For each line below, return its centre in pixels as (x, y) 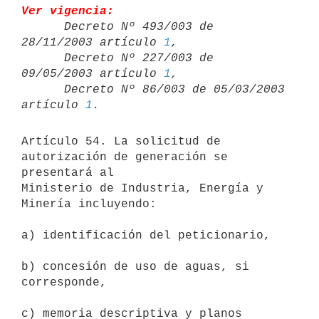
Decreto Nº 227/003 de (43, 58)
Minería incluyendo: (93, 204)
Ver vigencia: (68, 11)
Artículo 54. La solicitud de (121, 141)
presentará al (68, 173)
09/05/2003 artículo (93, 74)
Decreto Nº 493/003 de (43, 27)
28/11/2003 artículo (93, 42)
